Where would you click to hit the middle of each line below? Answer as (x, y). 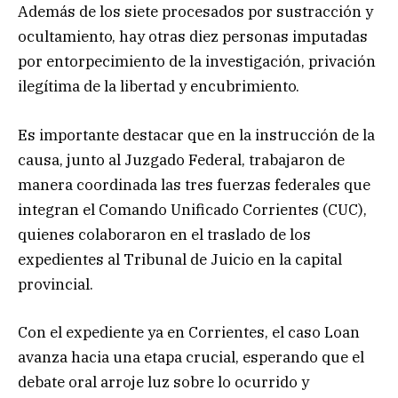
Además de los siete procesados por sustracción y (195, 12)
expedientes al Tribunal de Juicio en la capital (180, 259)
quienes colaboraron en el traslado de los (164, 234)
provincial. (56, 284)
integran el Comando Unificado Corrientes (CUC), (192, 209)
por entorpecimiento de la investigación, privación (197, 62)
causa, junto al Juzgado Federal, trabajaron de (181, 159)
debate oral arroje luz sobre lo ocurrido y (163, 382)
